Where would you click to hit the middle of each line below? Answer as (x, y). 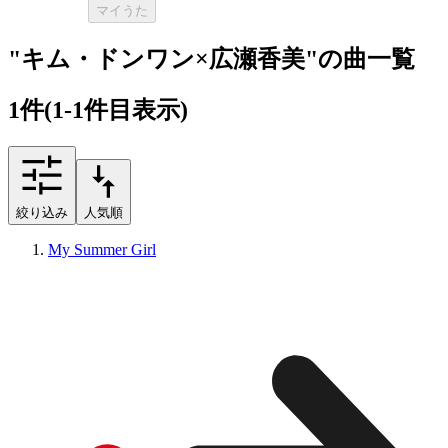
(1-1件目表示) (116, 110)
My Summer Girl (102, 250)
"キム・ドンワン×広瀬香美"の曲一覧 (211, 58)
